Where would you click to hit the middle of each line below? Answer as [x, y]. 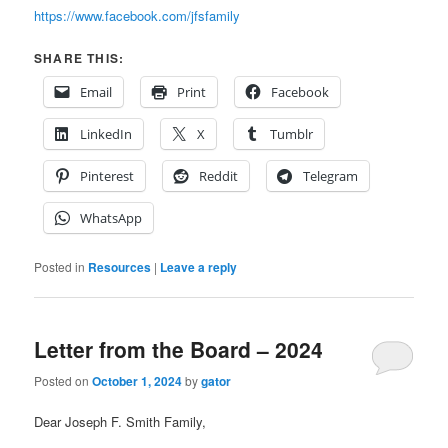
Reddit [219, 176]
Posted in [60, 267]
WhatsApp [111, 218]
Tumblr [292, 134]
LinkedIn [106, 134]
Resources [120, 267]
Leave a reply [199, 267]
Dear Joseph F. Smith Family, [120, 421]
